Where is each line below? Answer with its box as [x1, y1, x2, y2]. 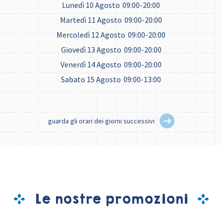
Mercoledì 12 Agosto [56, 30, 125, 40]
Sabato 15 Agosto [61, 74, 121, 85]
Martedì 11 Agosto [60, 15, 122, 25]
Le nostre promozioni [34, 190, 188, 209]
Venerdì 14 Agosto [60, 59, 121, 70]
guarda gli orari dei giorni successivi [48, 116, 155, 126]
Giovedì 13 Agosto [60, 45, 121, 55]
